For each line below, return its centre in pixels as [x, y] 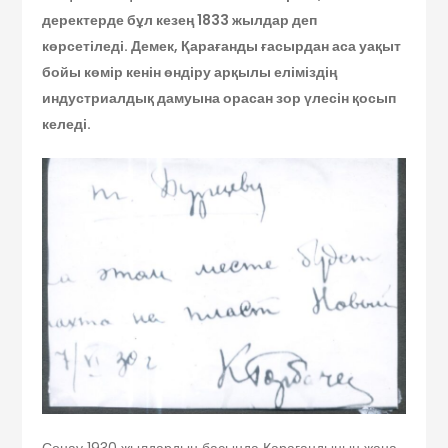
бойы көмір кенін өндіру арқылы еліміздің [190, 72]
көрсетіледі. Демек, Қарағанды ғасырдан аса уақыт [222, 46]
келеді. [67, 124]
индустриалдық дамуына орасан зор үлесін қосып [219, 98]
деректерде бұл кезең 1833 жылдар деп [180, 20]
